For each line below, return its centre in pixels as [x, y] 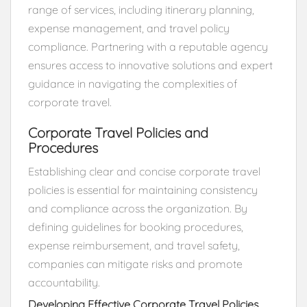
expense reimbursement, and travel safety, [134, 245]
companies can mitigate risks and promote [135, 263]
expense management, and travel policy [129, 28]
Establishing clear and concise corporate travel [144, 171]
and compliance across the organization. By [138, 208]
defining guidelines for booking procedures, [136, 226]
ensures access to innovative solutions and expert [150, 65]
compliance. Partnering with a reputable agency [148, 46]
